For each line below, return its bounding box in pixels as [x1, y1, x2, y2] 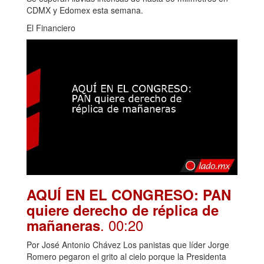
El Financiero [27, 21, 75, 34]
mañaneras [27, 215, 100, 236]
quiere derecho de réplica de [27, 200, 219, 220]
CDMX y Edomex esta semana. [27, 4, 143, 16]
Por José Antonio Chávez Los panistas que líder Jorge [27, 239, 229, 251]
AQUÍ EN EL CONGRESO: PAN [27, 184, 231, 205]
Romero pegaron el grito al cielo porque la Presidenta [27, 250, 226, 263]
